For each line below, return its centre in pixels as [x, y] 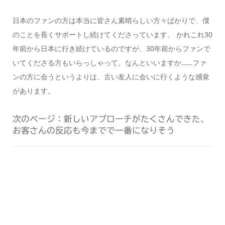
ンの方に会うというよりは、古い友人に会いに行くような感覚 [111, 76]
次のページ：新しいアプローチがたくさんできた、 [110, 119]
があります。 [33, 90]
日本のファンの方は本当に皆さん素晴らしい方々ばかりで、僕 [111, 20]
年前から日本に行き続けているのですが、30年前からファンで [111, 48]
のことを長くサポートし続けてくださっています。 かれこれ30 [112, 34]
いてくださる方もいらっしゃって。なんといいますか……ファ [109, 62]
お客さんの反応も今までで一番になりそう [93, 131]
